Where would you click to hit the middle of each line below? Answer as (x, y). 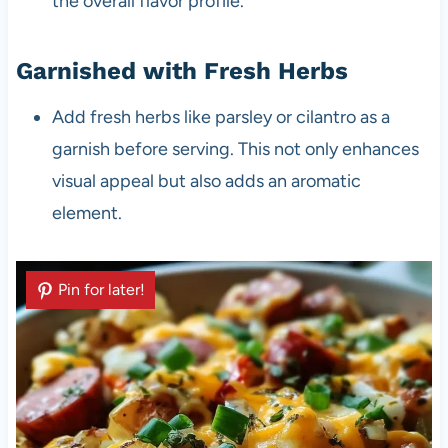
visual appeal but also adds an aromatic (206, 180)
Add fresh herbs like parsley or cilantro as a (220, 116)
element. (86, 212)
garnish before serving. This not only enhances (235, 148)
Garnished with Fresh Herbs (181, 70)
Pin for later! (101, 289)
